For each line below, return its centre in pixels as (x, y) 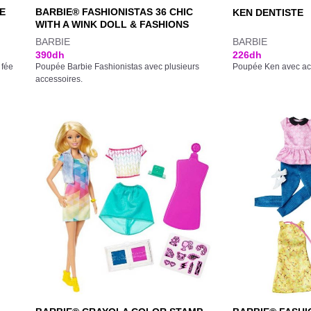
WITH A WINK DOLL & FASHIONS (112, 25)
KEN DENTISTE (268, 12)
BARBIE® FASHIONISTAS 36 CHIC (115, 12)
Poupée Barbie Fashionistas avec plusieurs (118, 67)
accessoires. (59, 79)
